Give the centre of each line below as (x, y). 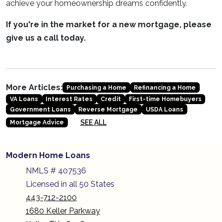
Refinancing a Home (165, 87)
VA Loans (24, 99)
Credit (111, 99)
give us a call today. (46, 38)
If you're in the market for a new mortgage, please (109, 25)
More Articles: (34, 87)
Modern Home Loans (48, 155)
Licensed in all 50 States (70, 184)
